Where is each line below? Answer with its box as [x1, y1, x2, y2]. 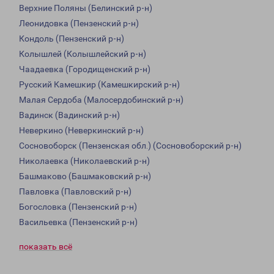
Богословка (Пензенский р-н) [19, 202, 137, 212]
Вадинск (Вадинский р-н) [19, 110, 120, 120]
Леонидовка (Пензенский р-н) [19, 18, 139, 29]
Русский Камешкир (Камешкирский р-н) [19, 80, 180, 90]
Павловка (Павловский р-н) [19, 187, 131, 197]
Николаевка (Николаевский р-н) [19, 156, 150, 166]
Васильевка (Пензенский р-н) [19, 217, 138, 228]
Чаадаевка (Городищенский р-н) [19, 64, 150, 75]
